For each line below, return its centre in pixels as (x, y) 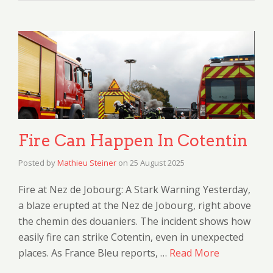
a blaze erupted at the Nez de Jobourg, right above (135, 206)
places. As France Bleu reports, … (94, 253)
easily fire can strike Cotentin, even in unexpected (131, 237)
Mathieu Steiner (87, 163)
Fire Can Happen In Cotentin (133, 141)
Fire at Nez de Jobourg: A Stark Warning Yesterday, (134, 190)
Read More (194, 253)
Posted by (38, 163)
